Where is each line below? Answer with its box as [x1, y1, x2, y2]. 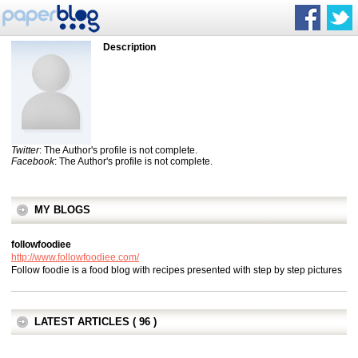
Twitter [11, 145, 39, 156]
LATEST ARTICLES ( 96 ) [34, 316, 157, 328]
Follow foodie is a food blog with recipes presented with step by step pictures [11, 265, 342, 276]
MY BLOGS [34, 204, 90, 216]
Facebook [11, 156, 54, 167]
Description [103, 42, 156, 53]
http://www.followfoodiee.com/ [11, 252, 139, 263]
